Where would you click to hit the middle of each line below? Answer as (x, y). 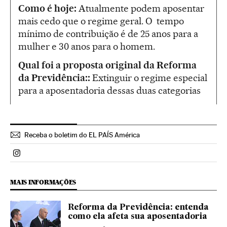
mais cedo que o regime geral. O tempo (101, 21)
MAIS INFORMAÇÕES (43, 182)
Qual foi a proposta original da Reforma (107, 65)
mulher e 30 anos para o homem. (87, 47)
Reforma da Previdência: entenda (138, 208)
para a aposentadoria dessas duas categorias (109, 91)
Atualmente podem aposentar (140, 9)
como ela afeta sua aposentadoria (138, 217)
